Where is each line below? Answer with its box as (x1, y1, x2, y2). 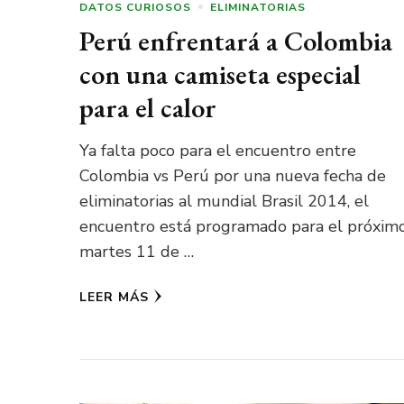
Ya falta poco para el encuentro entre (78, 139, 356, 161)
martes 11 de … (78, 240, 194, 262)
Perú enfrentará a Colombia (78, 23, 392, 59)
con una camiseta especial (78, 56, 361, 92)
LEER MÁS (78, 288, 149, 306)
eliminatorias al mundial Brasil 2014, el (78, 189, 369, 212)
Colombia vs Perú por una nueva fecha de (78, 164, 386, 187)
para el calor (78, 89, 216, 125)
